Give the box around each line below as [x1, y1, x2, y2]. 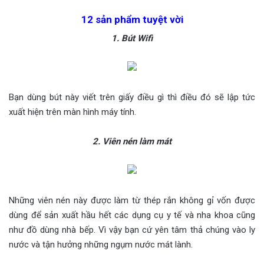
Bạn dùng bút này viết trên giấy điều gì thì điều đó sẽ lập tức [9, 92, 255, 103]
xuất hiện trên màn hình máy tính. [9, 107, 136, 118]
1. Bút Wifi [111, 33, 153, 44]
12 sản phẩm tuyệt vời [81, 13, 183, 25]
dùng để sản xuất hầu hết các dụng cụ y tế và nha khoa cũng [9, 210, 255, 221]
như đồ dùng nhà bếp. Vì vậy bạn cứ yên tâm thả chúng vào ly [9, 225, 255, 236]
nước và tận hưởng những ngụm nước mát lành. [9, 239, 193, 250]
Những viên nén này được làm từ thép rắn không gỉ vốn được [9, 195, 255, 206]
